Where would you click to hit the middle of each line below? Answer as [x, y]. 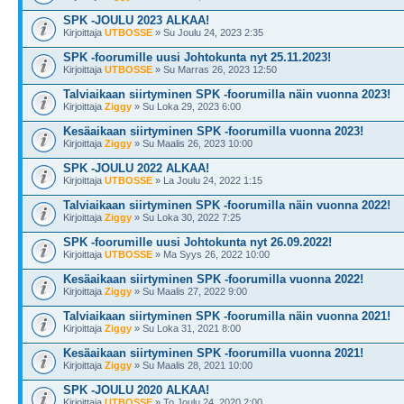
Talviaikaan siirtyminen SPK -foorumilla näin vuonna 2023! [227, 94]
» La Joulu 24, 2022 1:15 [207, 180]
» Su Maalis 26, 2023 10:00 [192, 143]
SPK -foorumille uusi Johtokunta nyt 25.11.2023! [197, 57]
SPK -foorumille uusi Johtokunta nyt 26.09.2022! [197, 242]
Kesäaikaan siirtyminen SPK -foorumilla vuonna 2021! [213, 353]
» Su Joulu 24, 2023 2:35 [208, 32]
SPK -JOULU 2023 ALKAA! [136, 20]
